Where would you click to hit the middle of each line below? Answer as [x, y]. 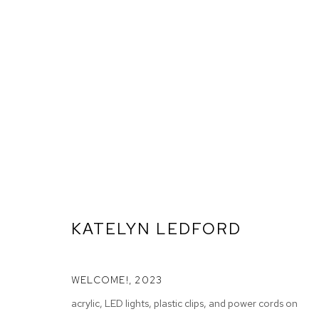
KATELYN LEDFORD [157, 229]
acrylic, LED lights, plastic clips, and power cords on [184, 303]
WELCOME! [100, 280]
